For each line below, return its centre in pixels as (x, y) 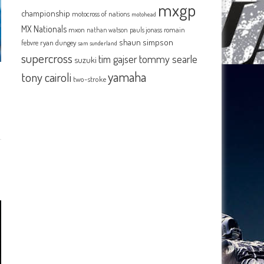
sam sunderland (98, 43)
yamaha (127, 77)
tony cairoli (47, 77)
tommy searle (169, 59)
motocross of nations (101, 14)
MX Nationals (44, 29)
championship (46, 13)
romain (175, 29)
